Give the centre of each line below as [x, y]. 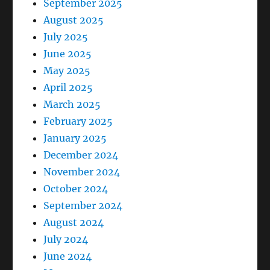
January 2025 [75, 138]
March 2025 [72, 104]
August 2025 [74, 20]
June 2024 [68, 256]
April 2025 [68, 87]
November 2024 [82, 171]
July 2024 [66, 239]
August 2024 [74, 222]
